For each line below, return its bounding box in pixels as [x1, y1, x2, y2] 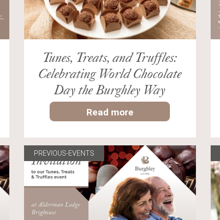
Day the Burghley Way [54, 81, 166, 98]
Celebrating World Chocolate [38, 65, 182, 82]
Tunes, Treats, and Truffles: [42, 49, 177, 66]
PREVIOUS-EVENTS [33, 149, 94, 158]
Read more [86, 106, 134, 118]
